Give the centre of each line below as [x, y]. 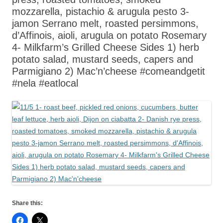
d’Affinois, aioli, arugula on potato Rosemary [109, 35]
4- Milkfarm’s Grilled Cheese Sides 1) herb [106, 47]
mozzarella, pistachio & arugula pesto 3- [101, 11]
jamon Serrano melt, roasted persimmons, [105, 23]
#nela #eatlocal [45, 83]
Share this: [27, 203]
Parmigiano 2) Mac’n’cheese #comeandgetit [109, 71]
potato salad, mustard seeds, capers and [103, 59]
